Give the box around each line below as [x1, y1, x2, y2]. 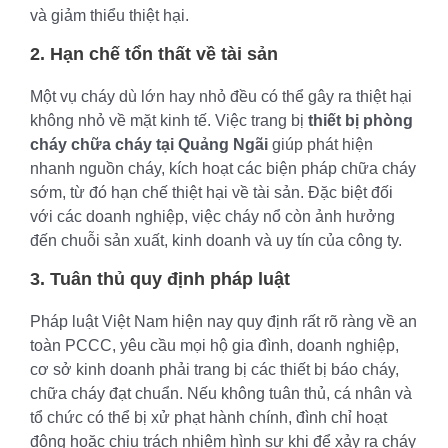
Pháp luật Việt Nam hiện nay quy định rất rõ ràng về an [30, 312, 417, 330]
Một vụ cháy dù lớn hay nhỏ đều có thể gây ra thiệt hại [30, 87, 412, 105]
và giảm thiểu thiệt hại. [30, 6, 189, 24]
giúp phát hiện [268, 135, 373, 153]
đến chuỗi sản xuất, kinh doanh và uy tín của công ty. [30, 231, 402, 249]
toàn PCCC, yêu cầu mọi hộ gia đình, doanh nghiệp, [30, 336, 399, 354]
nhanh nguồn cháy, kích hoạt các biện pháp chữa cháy [30, 159, 416, 177]
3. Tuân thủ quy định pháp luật [30, 268, 290, 289]
